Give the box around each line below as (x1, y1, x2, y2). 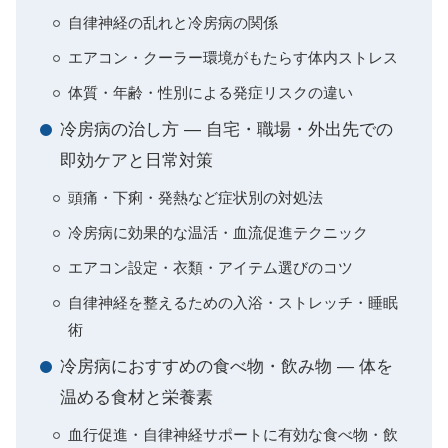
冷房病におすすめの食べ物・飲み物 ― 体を (60, 357, 393, 376)
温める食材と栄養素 (60, 388, 213, 407)
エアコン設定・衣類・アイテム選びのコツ (68, 259, 353, 276)
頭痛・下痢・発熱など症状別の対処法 (68, 189, 323, 206)
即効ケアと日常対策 (60, 151, 213, 170)
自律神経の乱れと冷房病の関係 (68, 14, 278, 31)
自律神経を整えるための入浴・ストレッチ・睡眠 (68, 294, 398, 311)
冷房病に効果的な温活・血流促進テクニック (68, 224, 368, 241)
